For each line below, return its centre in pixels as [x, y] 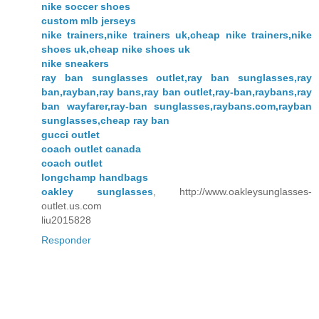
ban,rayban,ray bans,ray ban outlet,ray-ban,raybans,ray [177, 91]
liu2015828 [66, 220]
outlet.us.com [72, 205]
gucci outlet [70, 134]
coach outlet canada [91, 148]
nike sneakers [75, 63]
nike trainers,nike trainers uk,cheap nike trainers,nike [177, 35]
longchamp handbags [95, 177]
